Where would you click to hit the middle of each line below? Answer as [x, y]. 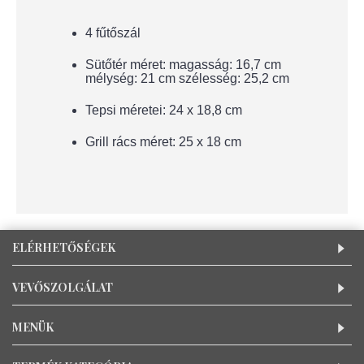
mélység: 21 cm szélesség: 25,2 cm [187, 78]
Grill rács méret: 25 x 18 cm [163, 142]
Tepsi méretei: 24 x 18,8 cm [164, 110]
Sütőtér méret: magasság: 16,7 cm [183, 65]
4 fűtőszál [113, 33]
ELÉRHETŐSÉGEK [64, 247]
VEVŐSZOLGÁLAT [63, 287]
